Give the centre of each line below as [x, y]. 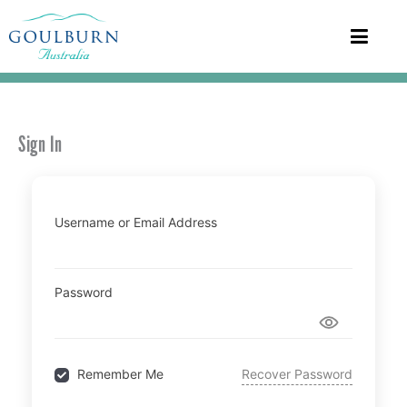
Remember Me [120, 374]
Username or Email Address [136, 222]
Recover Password [297, 373]
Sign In [40, 145]
